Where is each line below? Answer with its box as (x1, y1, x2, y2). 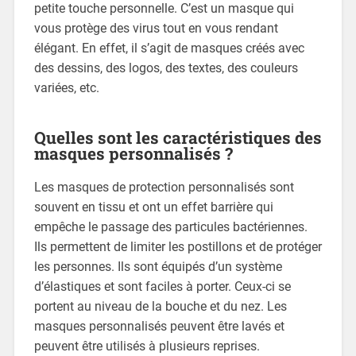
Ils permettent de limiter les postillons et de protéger (33, 239, 322, 255)
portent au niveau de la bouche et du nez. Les (33, 299, 287, 315)
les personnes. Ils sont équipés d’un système (33, 259, 282, 275)
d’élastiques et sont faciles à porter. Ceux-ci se (33, 279, 291, 295)
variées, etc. (33, 80, 99, 96)
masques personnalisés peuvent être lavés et (33, 319, 284, 335)
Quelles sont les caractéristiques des (33, 126, 322, 149)
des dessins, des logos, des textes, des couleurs (33, 60, 298, 76)
